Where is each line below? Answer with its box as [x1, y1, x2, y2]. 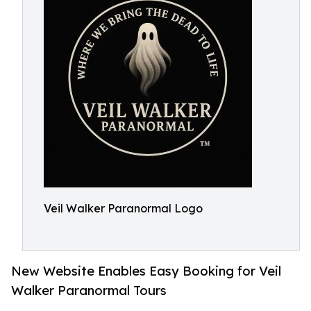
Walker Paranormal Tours [11, 283, 167, 299]
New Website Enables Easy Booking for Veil [11, 263, 281, 279]
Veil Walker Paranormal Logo [44, 201, 203, 215]
